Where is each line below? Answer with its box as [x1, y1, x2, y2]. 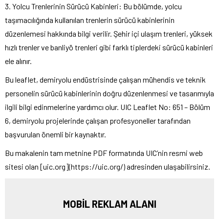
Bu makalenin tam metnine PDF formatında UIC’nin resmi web [5, 148, 203, 157]
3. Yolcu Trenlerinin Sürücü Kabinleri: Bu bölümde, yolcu [5, 1, 182, 11]
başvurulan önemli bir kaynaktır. [5, 129, 106, 139]
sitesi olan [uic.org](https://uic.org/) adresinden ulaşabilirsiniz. [5, 161, 210, 171]
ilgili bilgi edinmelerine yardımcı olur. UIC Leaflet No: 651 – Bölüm [5, 102, 210, 111]
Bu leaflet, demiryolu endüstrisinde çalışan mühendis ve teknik [5, 74, 206, 84]
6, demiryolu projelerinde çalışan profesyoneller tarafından [5, 115, 191, 125]
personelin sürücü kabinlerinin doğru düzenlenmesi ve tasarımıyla [5, 88, 214, 98]
